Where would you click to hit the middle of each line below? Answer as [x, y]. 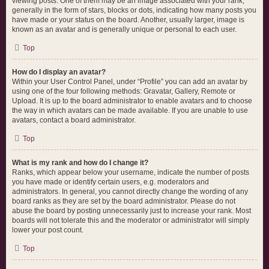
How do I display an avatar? [59, 72]
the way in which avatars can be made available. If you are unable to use [130, 110]
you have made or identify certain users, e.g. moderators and [110, 182]
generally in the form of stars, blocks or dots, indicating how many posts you [134, 10]
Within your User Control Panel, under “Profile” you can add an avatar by [130, 82]
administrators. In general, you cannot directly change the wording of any [130, 192]
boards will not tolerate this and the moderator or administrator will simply [131, 220]
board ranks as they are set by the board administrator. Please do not [124, 201]
